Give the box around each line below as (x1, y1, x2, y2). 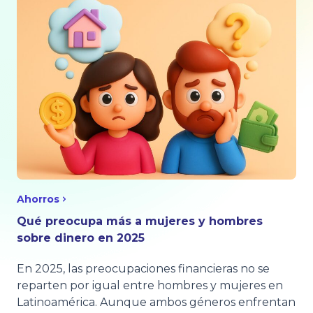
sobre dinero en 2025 (17, 231, 145, 245)
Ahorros (17, 192, 59, 205)
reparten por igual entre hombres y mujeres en (17, 278, 283, 292)
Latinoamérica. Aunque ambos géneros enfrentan (17, 295, 296, 309)
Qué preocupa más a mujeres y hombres (17, 214, 263, 228)
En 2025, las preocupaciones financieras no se (17, 261, 270, 275)
